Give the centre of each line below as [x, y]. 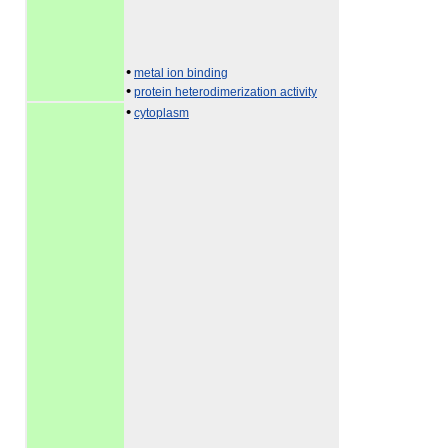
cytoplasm [161, 113]
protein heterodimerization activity [225, 92]
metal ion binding [181, 73]
